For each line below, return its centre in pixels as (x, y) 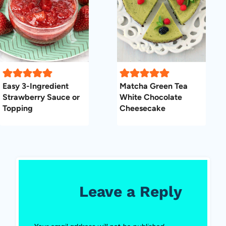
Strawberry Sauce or (41, 97)
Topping (18, 108)
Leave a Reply (131, 191)
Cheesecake (143, 108)
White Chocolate (151, 97)
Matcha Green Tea (154, 86)
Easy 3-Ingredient (36, 86)
